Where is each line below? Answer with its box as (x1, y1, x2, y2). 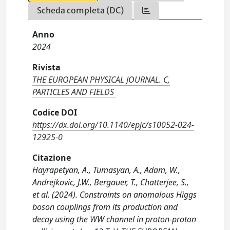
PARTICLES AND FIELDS (32, 86, 114, 98)
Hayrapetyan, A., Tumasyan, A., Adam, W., (32, 164, 181, 176)
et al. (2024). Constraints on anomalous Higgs (32, 189, 197, 200)
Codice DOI (32, 107, 78, 118)
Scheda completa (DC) (37, 5, 124, 15)
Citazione (32, 152, 71, 163)
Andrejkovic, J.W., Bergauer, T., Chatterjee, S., (32, 177, 189, 188)
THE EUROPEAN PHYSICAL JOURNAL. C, (32, 74, 170, 85)
